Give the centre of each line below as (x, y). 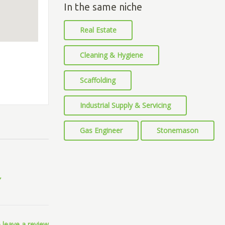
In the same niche (103, 7)
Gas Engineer (101, 130)
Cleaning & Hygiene (111, 55)
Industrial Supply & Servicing (125, 105)
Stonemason (178, 130)
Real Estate (98, 30)
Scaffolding (98, 80)
